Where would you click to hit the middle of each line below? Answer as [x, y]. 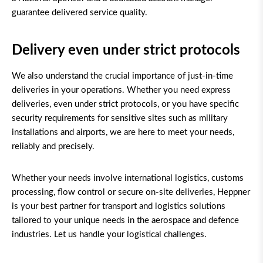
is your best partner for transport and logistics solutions [119, 207]
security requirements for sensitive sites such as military [120, 119]
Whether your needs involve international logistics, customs [128, 178]
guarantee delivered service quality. [80, 13]
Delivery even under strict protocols [126, 51]
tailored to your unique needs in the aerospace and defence [125, 221]
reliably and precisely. [53, 147]
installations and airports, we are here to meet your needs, [123, 133]
